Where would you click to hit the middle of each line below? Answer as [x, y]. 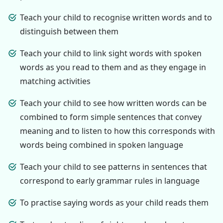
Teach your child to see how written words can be [113, 103]
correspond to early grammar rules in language [110, 180]
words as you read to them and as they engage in [113, 67]
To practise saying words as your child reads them [114, 202]
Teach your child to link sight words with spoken [111, 53]
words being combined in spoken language [102, 145]
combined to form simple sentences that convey [111, 117]
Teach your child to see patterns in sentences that [113, 167]
